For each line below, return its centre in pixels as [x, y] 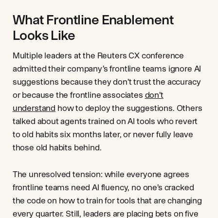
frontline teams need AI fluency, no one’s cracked [103, 187]
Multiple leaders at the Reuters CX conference [98, 55]
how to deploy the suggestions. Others [129, 108]
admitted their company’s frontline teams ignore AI [107, 69]
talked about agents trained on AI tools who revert [105, 121]
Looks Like [44, 35]
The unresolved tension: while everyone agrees [101, 174]
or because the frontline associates [79, 95]
